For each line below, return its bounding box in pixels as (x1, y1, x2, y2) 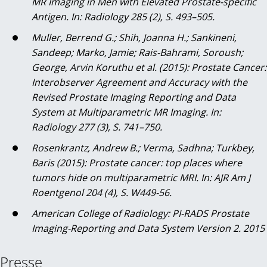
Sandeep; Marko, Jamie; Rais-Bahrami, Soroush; (32, 46, 243, 60)
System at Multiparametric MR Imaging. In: (32, 105, 221, 119)
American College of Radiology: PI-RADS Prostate (32, 207, 249, 221)
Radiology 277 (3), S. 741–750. (32, 120, 162, 134)
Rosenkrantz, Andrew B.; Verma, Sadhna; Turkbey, (32, 141, 254, 155)
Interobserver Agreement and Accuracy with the (32, 76, 247, 89)
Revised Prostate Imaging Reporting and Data (32, 91, 236, 104)
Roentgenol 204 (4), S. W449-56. (32, 186, 172, 200)
